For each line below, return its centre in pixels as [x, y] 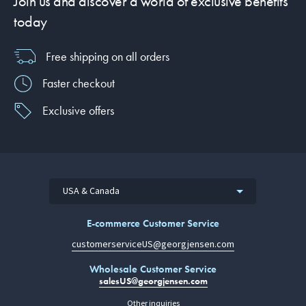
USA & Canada [91, 191]
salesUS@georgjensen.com [153, 280]
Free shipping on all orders [108, 56]
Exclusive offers [78, 111]
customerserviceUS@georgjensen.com [153, 244]
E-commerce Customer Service [153, 223]
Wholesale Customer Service [153, 269]
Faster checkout [78, 83]
